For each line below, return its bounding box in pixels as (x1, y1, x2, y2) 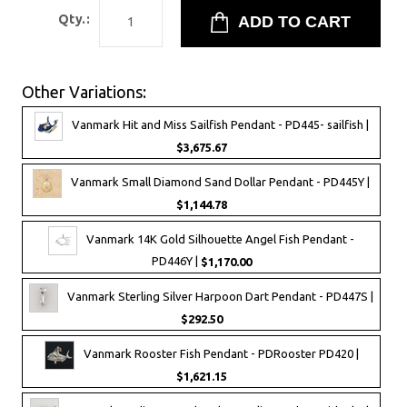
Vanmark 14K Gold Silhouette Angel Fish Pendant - (86, 233, 354, 246)
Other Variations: (22, 82, 146, 101)
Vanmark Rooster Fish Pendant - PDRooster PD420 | (83, 347, 359, 361)
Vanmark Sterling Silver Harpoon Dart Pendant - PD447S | (67, 290, 373, 303)
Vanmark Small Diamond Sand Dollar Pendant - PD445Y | (71, 175, 370, 189)
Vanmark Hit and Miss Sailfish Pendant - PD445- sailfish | (71, 117, 369, 131)
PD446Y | (151, 253, 201, 267)
